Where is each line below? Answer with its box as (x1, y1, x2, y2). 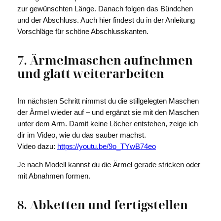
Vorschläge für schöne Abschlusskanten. (17, 27, 148, 36)
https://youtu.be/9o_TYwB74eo (57, 142, 156, 150)
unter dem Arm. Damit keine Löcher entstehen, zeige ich (17, 119, 198, 128)
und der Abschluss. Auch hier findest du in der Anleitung (17, 16, 195, 24)
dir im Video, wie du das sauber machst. (17, 131, 146, 139)
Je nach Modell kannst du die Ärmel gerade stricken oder (17, 161, 200, 169)
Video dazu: (17, 142, 57, 150)
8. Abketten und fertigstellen (17, 196, 188, 213)
